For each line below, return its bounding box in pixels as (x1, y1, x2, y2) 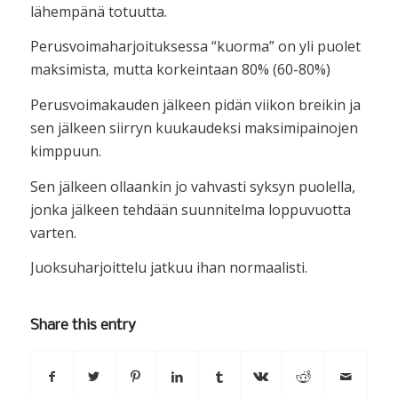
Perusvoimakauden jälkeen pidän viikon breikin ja (29, 94, 361, 115)
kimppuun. (29, 140, 101, 161)
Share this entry (29, 316, 136, 334)
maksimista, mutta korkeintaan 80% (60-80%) (29, 60, 330, 80)
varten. (29, 222, 76, 243)
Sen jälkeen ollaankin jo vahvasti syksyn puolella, (29, 176, 355, 196)
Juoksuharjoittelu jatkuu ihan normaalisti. (29, 258, 307, 278)
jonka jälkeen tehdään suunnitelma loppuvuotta (29, 199, 351, 219)
